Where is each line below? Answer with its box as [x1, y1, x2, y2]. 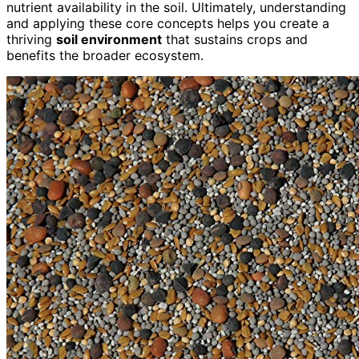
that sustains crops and [162, 31, 308, 48]
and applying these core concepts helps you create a [6, 15, 329, 32]
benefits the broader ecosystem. [6, 47, 204, 64]
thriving [6, 31, 56, 48]
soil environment [56, 31, 162, 48]
